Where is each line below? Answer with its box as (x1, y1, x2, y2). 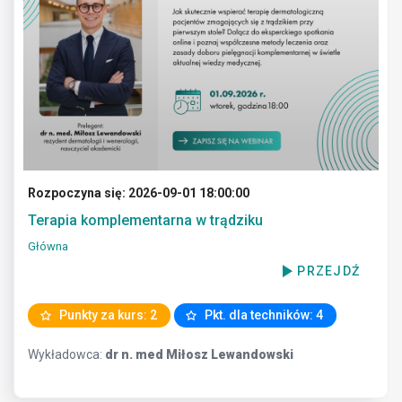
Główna (28, 239, 68, 253)
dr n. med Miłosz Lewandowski (105, 346, 293, 362)
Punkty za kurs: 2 (56, 307, 157, 322)
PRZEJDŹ (297, 263, 360, 278)
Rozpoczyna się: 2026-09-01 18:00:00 (28, 185, 249, 200)
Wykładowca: (28, 346, 105, 362)
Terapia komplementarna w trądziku (28, 211, 263, 229)
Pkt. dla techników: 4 (202, 307, 324, 322)
